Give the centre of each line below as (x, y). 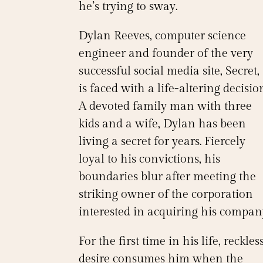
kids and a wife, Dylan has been (163, 124)
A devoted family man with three (166, 107)
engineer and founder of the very (166, 54)
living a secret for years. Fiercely (162, 142)
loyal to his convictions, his (150, 159)
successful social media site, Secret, (169, 71)
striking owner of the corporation (166, 195)
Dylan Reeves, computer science (163, 36)
